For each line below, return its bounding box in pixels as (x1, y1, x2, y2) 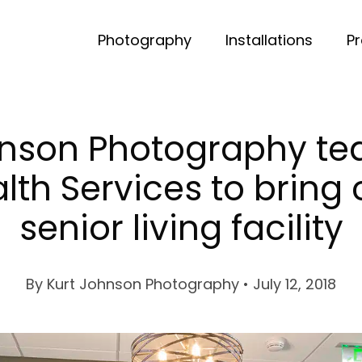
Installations (225, 30, 313, 50)
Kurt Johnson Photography (47, 274, 239, 294)
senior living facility (19, 204, 343, 252)
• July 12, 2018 (239, 274, 336, 294)
